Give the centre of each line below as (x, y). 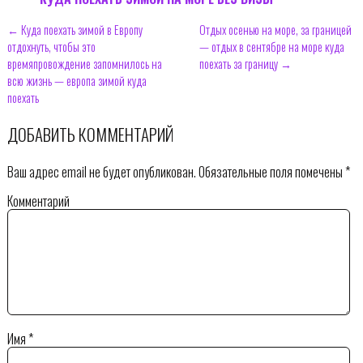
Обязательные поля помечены (270, 171)
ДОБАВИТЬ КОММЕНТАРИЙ (90, 135)
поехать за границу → (245, 64)
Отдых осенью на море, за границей (275, 30)
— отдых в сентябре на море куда (271, 47)
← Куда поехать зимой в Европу (75, 30)
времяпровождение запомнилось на (84, 64)
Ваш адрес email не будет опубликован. (101, 171)
